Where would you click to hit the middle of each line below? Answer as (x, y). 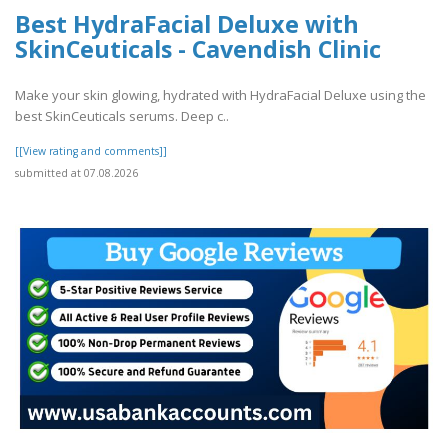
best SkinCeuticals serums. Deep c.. (122, 116)
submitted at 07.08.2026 (76, 173)
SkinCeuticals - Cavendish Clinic (198, 49)
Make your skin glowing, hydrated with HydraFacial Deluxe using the (220, 95)
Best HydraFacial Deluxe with (187, 24)
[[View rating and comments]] (91, 151)
